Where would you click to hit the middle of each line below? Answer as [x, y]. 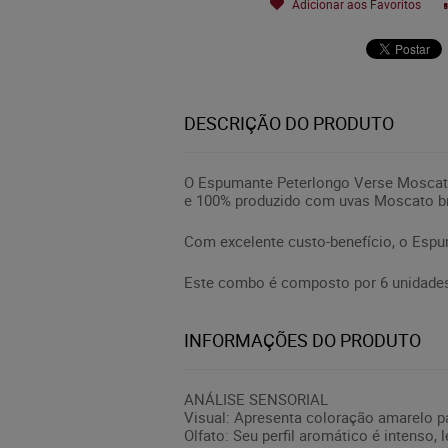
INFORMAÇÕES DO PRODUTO [302, 340]
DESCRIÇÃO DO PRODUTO [289, 123]
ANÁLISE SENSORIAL [256, 399]
